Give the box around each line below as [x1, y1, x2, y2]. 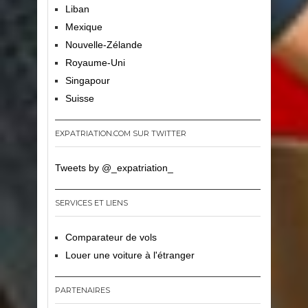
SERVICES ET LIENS [54, 198, 128, 208]
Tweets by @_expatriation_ [54, 162, 173, 173]
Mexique [65, 21, 102, 32]
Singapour [65, 75, 110, 86]
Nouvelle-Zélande [65, 39, 142, 50]
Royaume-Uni [65, 57, 125, 68]
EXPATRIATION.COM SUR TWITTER [54, 129, 186, 138]
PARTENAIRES [54, 285, 110, 295]
